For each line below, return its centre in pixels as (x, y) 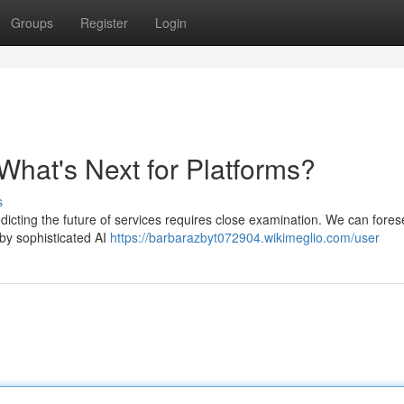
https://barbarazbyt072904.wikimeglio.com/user (245, 237)
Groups (32, 23)
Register (104, 23)
